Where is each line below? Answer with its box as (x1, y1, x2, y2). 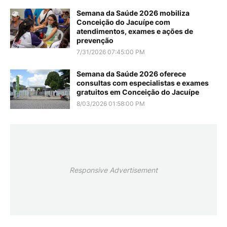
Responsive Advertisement (69, 165, 158, 174)
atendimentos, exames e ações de (77, 27, 193, 36)
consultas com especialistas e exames (77, 79, 209, 88)
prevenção (77, 36, 113, 45)
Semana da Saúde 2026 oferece (77, 69, 186, 79)
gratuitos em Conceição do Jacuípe (77, 88, 199, 97)
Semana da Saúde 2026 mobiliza (77, 9, 190, 18)
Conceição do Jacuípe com (77, 18, 170, 27)
